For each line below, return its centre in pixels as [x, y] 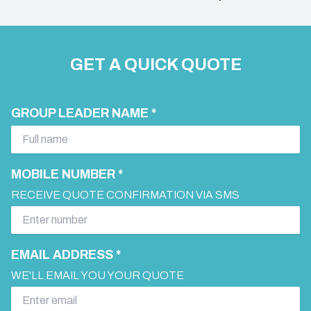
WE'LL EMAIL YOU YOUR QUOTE [98, 275]
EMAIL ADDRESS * [66, 254]
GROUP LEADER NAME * [84, 113]
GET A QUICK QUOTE [155, 64]
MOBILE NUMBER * [67, 174]
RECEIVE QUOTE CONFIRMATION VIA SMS [125, 194]
